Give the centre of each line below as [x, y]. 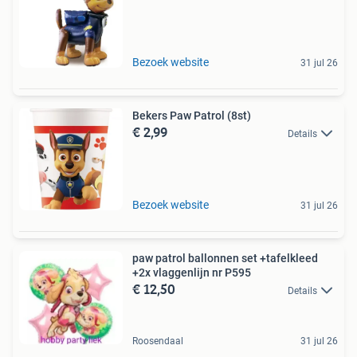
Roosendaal [158, 341]
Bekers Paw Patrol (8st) [192, 115]
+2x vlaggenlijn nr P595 [192, 272]
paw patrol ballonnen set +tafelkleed [225, 258]
